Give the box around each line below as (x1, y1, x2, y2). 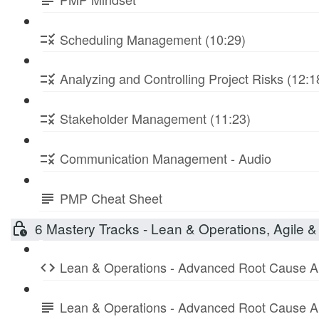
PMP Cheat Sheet (60, 188, 162, 207)
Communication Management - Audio (60, 149, 271, 167)
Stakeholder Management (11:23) (60, 109, 251, 128)
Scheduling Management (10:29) (60, 29, 246, 48)
